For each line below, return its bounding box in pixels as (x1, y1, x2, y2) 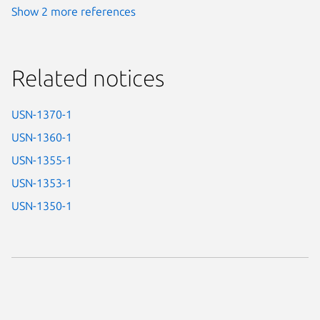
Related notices (11, 64, 164, 91)
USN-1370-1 (11, 107, 72, 121)
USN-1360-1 (11, 130, 72, 144)
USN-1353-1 (11, 176, 72, 189)
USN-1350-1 (11, 199, 72, 212)
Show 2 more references (11, 4, 136, 18)
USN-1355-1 (11, 153, 72, 166)
